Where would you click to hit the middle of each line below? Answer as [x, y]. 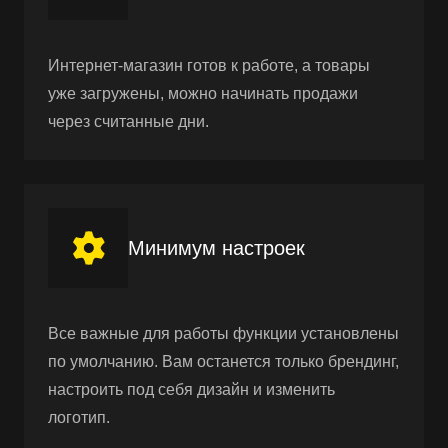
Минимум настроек [216, 247]
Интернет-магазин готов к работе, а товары [209, 65]
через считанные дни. [128, 121]
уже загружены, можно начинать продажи [203, 93]
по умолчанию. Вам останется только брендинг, [223, 361]
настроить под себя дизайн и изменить [191, 389]
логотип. [79, 417]
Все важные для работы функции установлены [223, 333]
